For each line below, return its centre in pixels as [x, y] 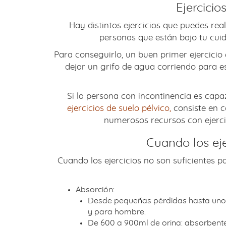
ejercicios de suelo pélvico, [119, 108]
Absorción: [95, 189]
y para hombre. [117, 212]
